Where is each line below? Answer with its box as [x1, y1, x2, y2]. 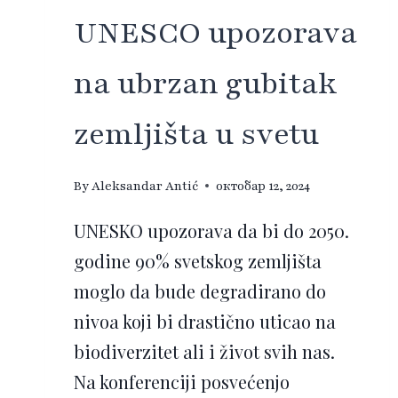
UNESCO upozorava [74, 12, 357, 53]
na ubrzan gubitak [74, 62, 338, 104]
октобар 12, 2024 [216, 177, 311, 195]
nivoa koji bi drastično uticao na [74, 308, 336, 333]
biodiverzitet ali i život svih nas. [74, 338, 335, 363]
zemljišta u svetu [74, 113, 319, 155]
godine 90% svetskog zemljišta [74, 248, 322, 273]
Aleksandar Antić [92, 177, 199, 195]
